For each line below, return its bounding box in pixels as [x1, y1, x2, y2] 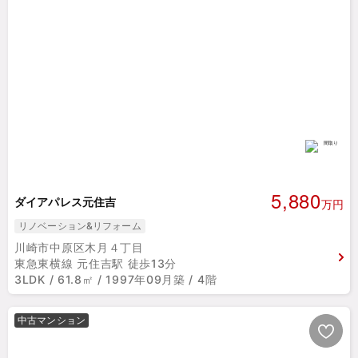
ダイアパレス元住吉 [14, 194, 117, 209]
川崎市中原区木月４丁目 [14, 241, 144, 254]
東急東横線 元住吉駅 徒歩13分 [14, 257, 177, 270]
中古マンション [18, 314, 86, 326]
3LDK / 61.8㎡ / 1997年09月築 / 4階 [14, 272, 217, 286]
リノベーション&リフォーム [18, 220, 141, 232]
